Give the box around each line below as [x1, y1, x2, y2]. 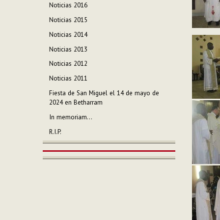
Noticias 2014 [49, 30, 88, 39]
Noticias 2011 [49, 74, 88, 83]
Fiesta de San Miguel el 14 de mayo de [49, 89, 160, 98]
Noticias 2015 [49, 15, 88, 24]
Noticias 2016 [49, 1, 88, 10]
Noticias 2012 [49, 59, 88, 68]
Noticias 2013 [49, 45, 88, 54]
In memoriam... [49, 112, 93, 121]
